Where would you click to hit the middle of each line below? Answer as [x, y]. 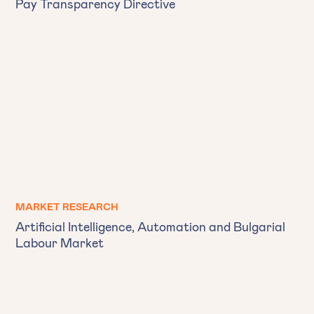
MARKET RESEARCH [67, 206]
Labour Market [60, 242]
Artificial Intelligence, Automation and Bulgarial [150, 226]
